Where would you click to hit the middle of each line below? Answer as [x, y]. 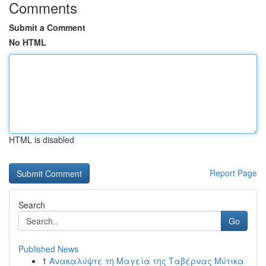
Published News [48, 249]
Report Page [233, 173]
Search [32, 205]
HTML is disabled [42, 140]
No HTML [28, 42]
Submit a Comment [47, 27]
